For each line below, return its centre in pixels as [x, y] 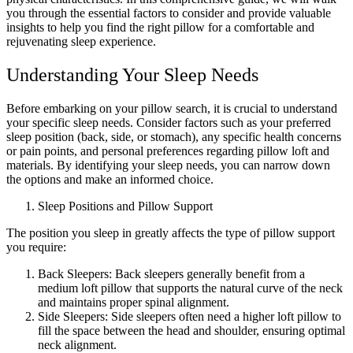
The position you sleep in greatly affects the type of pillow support [171, 232]
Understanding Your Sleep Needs [132, 74]
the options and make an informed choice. [110, 179]
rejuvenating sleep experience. [81, 41]
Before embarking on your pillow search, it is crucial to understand [172, 108]
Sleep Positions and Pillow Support [127, 206]
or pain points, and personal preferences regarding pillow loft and [168, 150]
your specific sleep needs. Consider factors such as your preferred [169, 122]
